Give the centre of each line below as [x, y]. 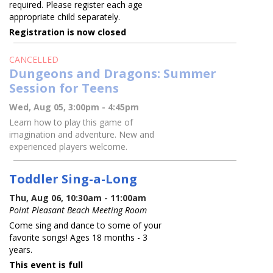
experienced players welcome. [69, 146]
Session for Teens [64, 87]
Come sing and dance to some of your [86, 225]
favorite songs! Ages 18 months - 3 [79, 237]
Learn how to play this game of [71, 122]
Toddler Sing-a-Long [73, 178]
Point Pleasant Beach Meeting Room [78, 210]
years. [21, 249]
